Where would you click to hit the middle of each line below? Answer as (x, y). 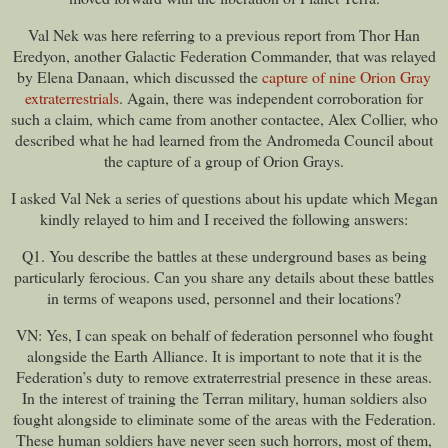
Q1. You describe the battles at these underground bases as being (224, 255)
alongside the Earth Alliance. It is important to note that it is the (224, 355)
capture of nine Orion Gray (346, 77)
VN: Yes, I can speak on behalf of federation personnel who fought (224, 334)
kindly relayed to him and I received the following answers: (224, 218)
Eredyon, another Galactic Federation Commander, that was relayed (224, 56)
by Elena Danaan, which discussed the (139, 77)
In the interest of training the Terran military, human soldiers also (224, 397)
